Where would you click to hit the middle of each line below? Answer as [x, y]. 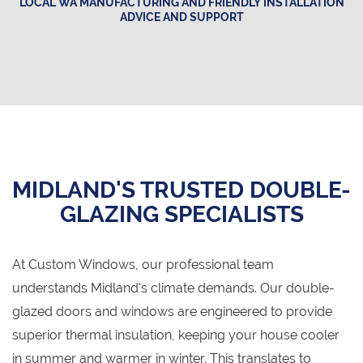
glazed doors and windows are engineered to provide [172, 312]
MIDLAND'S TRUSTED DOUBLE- [181, 190]
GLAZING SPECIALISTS [181, 215]
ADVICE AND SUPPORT [181, 17]
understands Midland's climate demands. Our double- [173, 288]
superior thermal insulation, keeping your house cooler [176, 335]
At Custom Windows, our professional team [143, 265]
